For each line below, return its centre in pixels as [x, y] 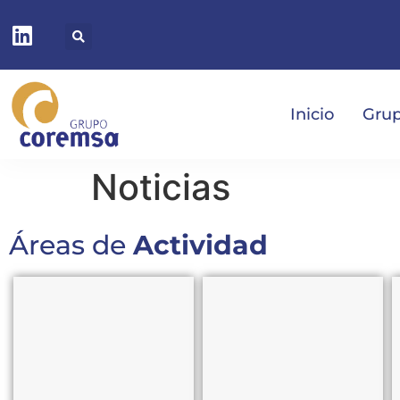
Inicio [312, 114]
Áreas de [71, 246]
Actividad [200, 246]
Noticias [161, 187]
